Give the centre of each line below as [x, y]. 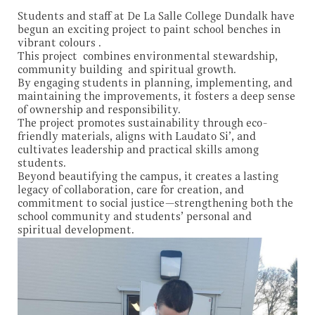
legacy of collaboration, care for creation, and [131, 190]
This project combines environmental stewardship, [148, 57]
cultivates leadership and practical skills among [138, 150]
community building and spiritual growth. [127, 70]
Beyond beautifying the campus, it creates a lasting [148, 177]
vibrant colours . [62, 43]
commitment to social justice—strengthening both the [155, 204]
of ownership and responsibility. [102, 110]
